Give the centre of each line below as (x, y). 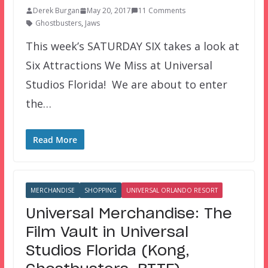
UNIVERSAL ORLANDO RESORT (172, 191)
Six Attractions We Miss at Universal (119, 66)
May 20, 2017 (109, 11)
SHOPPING (100, 191)
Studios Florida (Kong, (107, 252)
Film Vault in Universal (107, 233)
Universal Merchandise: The (129, 214)
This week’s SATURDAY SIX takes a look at (132, 46)
